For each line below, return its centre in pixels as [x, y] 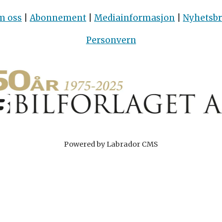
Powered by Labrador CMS [111, 144]
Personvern [111, 40]
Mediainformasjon [135, 18]
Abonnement [58, 18]
